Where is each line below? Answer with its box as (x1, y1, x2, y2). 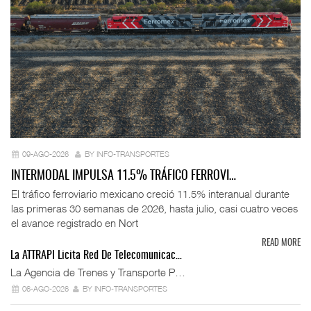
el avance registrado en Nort (11, 216, 138, 229)
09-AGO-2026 (22, 149, 69, 159)
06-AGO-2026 (22, 284, 69, 294)
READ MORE (262, 239, 301, 249)
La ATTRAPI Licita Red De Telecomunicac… (10, 250, 182, 262)
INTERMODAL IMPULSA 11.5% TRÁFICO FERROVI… (11, 169, 236, 183)
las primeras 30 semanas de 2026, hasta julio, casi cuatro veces (11, 201, 298, 215)
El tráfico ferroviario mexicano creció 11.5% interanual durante (11, 187, 289, 200)
